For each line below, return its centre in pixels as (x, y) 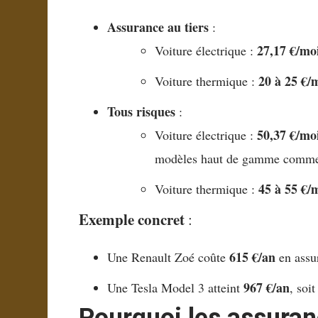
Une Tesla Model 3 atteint (176, 288)
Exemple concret (132, 220)
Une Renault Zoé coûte (169, 257)
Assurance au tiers (158, 27)
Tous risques (142, 112)
